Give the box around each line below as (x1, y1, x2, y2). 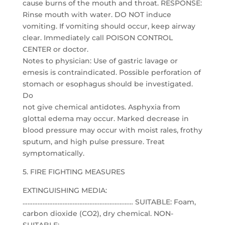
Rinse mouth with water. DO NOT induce (22, 10, 171, 19)
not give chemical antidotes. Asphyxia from (22, 102, 180, 111)
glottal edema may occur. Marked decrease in (22, 114, 189, 123)
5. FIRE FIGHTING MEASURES (22, 167, 125, 176)
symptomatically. (22, 149, 84, 158)
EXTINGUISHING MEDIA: (22, 186, 107, 195)
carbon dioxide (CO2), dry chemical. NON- (22, 209, 173, 218)
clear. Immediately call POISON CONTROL (22, 33, 173, 42)
